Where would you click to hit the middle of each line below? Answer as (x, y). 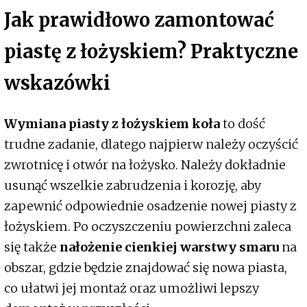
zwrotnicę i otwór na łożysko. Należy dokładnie (145, 165)
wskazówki (57, 83)
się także (32, 247)
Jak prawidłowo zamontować (139, 20)
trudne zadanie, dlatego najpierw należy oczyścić (151, 145)
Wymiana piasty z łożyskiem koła (113, 124)
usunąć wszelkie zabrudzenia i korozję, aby (133, 186)
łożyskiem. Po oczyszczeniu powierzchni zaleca (148, 227)
